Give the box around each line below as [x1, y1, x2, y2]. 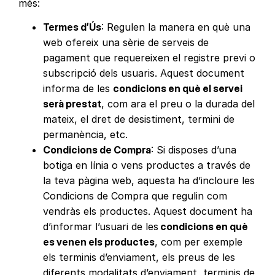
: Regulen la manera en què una [101, 20, 251, 33]
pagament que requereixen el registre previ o [43, 51, 256, 64]
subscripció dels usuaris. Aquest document [43, 66, 245, 79]
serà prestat [43, 97, 102, 110]
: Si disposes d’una [151, 143, 237, 156]
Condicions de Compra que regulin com [43, 189, 228, 202]
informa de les [43, 82, 114, 95]
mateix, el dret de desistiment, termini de [43, 112, 235, 125]
